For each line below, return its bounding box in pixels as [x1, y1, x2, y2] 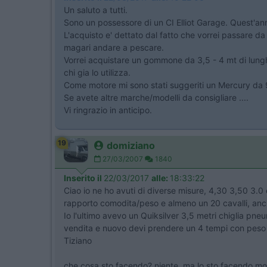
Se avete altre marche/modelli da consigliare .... [64, 92, 249, 103]
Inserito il [64, 173, 104, 183]
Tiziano [64, 235, 92, 246]
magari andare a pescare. [64, 42, 164, 52]
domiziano [107, 139, 155, 151]
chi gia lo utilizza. [64, 67, 131, 77]
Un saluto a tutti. [64, 5, 128, 15]
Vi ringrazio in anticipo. [64, 105, 152, 115]
